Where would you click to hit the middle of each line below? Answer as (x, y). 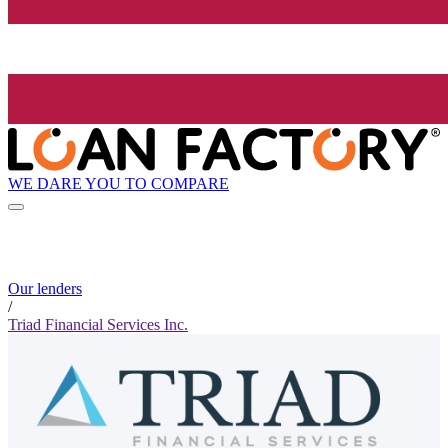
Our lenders (45, 289)
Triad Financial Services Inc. (98, 325)
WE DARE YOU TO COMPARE (118, 183)
